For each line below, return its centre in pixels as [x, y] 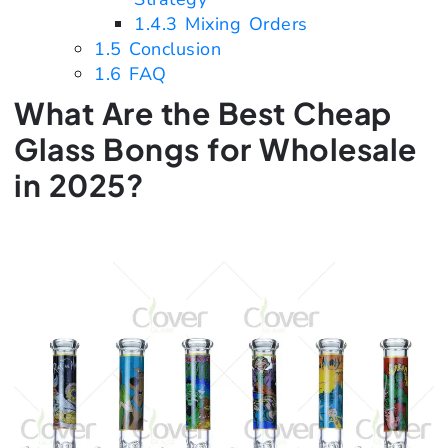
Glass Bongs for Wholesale [215, 149]
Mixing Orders [242, 24]
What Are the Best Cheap [203, 113]
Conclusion [171, 49]
